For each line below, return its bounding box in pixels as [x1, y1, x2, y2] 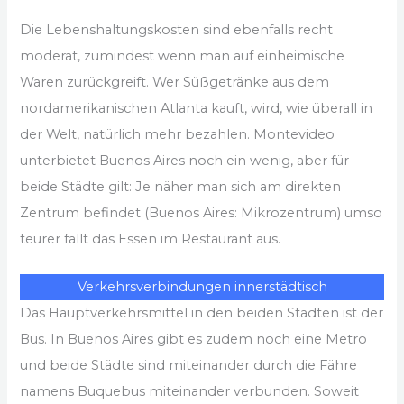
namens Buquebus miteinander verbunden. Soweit [20, 382, 360, 399]
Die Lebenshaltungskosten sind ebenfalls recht [20, 22, 334, 39]
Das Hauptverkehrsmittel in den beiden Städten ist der [20, 304, 384, 321]
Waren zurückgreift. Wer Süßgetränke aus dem [20, 74, 330, 91]
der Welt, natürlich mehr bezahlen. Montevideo [20, 126, 335, 143]
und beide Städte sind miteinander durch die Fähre [20, 356, 358, 373]
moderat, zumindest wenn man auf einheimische [20, 48, 345, 65]
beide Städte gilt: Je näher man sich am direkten [20, 179, 342, 196]
